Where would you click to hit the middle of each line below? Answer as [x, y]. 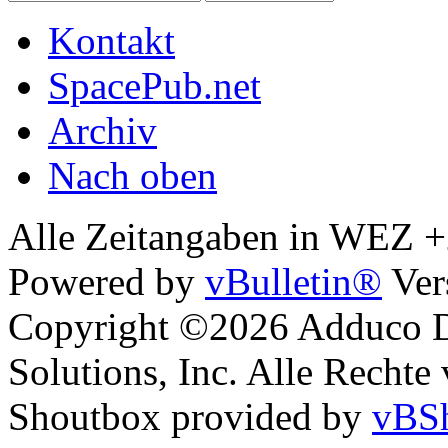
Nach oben [132, 176]
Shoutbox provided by [190, 417]
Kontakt [111, 41]
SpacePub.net [154, 86]
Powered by [106, 282]
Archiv [102, 131]
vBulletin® [293, 282]
